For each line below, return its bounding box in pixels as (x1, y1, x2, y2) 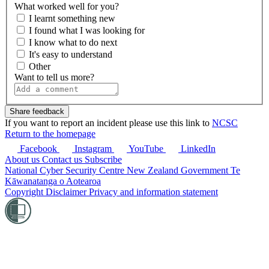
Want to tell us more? (14, 72, 94, 83)
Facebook (20, 144, 57, 154)
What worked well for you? (14, 1, 119, 12)
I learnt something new (29, 13, 115, 24)
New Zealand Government (127, 165, 231, 176)
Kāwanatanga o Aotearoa (5, 176, 101, 187)
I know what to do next (29, 37, 117, 48)
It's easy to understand (29, 49, 112, 60)
